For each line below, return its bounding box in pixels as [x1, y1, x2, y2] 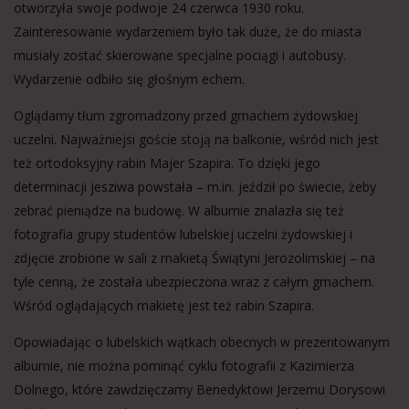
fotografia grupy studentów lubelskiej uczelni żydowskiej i [14, 225, 352, 243]
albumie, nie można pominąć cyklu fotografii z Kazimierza [14, 357, 354, 374]
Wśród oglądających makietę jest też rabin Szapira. [14, 297, 314, 314]
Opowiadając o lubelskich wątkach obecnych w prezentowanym [14, 333, 390, 351]
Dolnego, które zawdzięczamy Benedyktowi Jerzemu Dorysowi [14, 381, 385, 398]
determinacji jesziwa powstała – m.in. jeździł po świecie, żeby [14, 178, 376, 195]
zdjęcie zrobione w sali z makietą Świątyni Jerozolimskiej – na [14, 249, 375, 267]
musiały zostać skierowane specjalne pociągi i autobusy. [14, 47, 346, 64]
